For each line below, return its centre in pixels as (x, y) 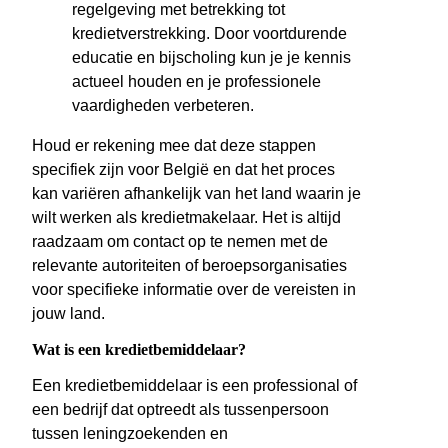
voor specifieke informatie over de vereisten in (194, 290)
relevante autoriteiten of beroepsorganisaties (189, 266)
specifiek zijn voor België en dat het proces (183, 170)
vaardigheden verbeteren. (163, 106)
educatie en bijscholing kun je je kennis (211, 58)
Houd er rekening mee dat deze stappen (174, 146)
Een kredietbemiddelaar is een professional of (194, 386)
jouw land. (68, 314)
